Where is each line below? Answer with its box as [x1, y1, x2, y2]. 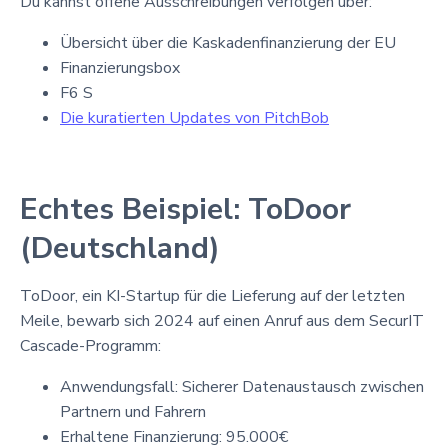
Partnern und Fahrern [60, 400, 206, 423]
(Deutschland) [20, 227, 220, 269]
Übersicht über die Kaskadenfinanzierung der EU [60, 31, 396, 54]
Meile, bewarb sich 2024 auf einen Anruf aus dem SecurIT [20, 309, 424, 332]
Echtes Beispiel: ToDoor [20, 188, 351, 230]
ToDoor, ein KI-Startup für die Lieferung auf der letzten [20, 284, 405, 307]
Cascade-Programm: [20, 334, 161, 357]
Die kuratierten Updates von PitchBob [60, 106, 329, 129]
